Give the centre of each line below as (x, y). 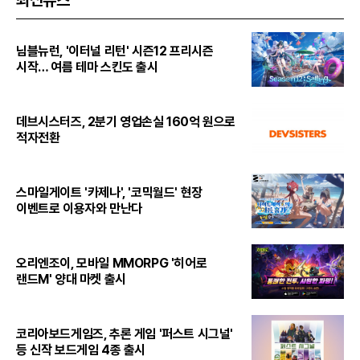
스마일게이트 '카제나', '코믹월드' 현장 (109, 193)
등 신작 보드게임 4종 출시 (81, 350)
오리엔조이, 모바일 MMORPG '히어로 (112, 264)
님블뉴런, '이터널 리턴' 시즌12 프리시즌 (115, 51)
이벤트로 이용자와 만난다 (79, 209)
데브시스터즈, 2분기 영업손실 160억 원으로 (126, 122)
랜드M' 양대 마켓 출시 (71, 280)
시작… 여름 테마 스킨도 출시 (87, 67)
